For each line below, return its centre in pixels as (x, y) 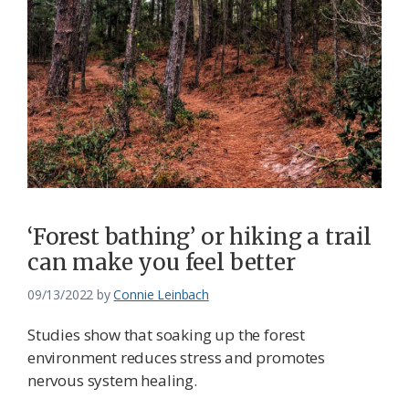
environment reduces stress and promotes (176, 357)
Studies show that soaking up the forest (166, 334)
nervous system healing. (112, 380)
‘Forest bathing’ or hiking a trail (199, 236)
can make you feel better (162, 262)
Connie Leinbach (161, 294)
